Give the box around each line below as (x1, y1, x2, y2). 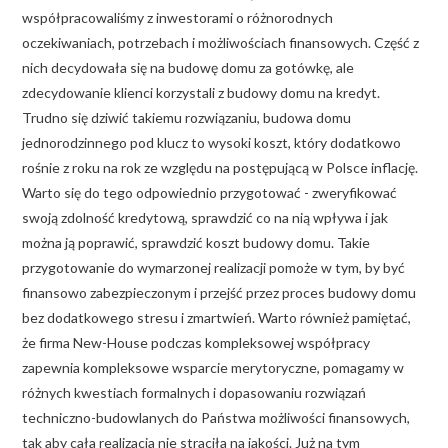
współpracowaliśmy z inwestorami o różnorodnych (22, 8, 333, 26)
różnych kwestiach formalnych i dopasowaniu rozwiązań (22, 383, 366, 401)
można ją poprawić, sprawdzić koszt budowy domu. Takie (22, 233, 370, 251)
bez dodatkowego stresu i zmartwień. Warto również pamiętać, (22, 308, 411, 326)
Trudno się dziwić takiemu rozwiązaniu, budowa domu (22, 108, 351, 126)
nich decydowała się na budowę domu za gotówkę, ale (22, 58, 354, 76)
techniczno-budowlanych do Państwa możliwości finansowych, (22, 408, 410, 426)
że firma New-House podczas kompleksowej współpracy (22, 333, 370, 351)
